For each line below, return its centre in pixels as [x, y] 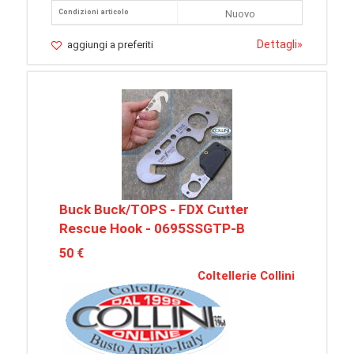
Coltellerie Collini [246, 276]
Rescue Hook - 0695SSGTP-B [152, 228]
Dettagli [277, 44]
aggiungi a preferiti [110, 45]
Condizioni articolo [94, 12]
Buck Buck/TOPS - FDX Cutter [154, 209]
